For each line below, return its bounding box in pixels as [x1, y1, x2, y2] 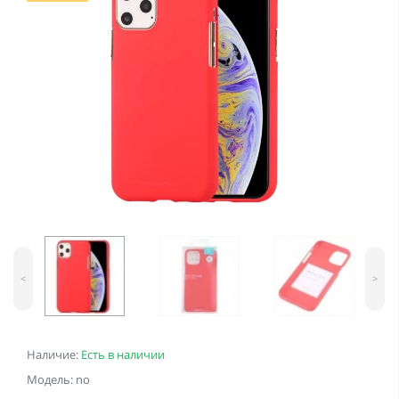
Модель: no [27, 371, 90, 388]
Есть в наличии [81, 346, 165, 363]
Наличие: [27, 346, 81, 363]
